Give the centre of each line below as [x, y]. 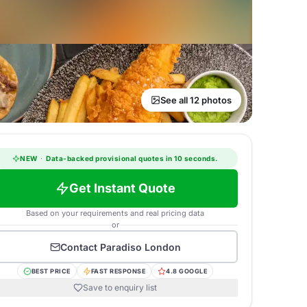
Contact [80, 247]
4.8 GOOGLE [187, 271]
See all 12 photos [196, 100]
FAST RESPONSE [118, 271]
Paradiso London [140, 247]
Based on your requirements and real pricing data [115, 213]
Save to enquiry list [120, 287]
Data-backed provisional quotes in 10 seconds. [131, 158]
